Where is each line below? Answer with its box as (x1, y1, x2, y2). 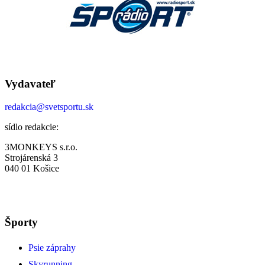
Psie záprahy (28, 243, 76, 253)
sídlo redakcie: (5, 121, 59, 132)
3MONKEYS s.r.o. (5, 141, 77, 152)
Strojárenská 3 (5, 152, 58, 163)
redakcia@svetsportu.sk (5, 101, 93, 112)
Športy (5, 215, 38, 228)
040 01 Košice (5, 163, 59, 173)
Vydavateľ (5, 77, 56, 91)
